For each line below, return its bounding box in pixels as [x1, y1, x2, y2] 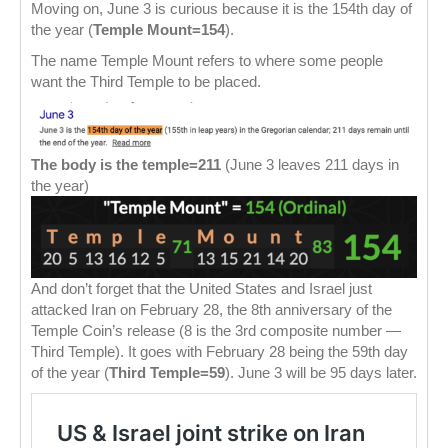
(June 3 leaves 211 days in [221, 155, 399, 173]
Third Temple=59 [109, 363, 225, 381]
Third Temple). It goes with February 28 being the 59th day [31, 342, 408, 360]
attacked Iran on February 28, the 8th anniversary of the [31, 300, 392, 318]
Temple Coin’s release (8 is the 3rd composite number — [31, 321, 401, 339]
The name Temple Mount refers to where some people [31, 51, 383, 69]
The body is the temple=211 [31, 155, 221, 173]
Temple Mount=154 [93, 20, 225, 38]
